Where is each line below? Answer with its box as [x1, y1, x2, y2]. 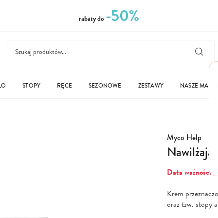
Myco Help [167, 132, 201, 143]
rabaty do [79, 14, 104, 24]
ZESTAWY [138, 82, 163, 90]
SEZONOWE [88, 82, 122, 90]
